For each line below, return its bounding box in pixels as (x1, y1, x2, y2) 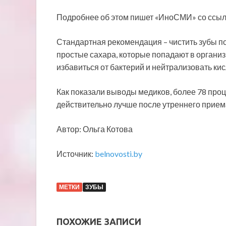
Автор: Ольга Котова (56, 124, 133, 134)
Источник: (56, 148, 95, 158)
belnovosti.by (95, 148, 142, 158)
